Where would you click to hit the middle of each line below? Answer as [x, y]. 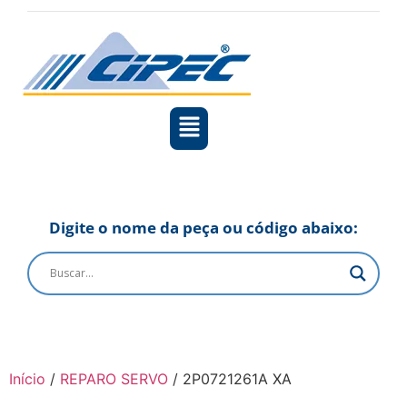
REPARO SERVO [114, 378]
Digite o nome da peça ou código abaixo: [203, 227]
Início [27, 378]
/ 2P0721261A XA [230, 378]
